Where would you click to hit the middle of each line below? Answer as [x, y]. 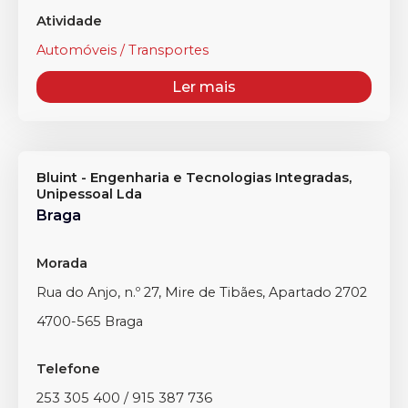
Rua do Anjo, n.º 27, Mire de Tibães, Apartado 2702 [202, 292]
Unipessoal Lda [89, 194]
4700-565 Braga [90, 321]
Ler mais [204, 87]
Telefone [68, 369]
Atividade [69, 21]
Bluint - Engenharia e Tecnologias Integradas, [194, 178]
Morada [62, 263]
